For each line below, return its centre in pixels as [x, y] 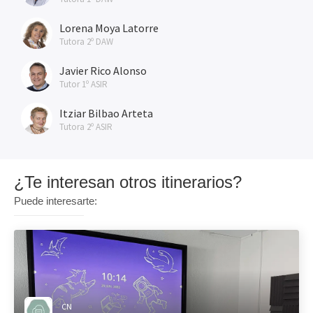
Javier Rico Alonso [103, 70]
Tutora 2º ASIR [86, 126]
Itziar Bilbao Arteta [106, 113]
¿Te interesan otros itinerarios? [128, 182]
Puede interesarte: [56, 201]
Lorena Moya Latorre [109, 28]
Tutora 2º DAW [86, 41]
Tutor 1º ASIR [83, 84]
